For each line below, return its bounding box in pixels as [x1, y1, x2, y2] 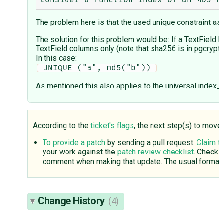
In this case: [36, 53, 77, 63]
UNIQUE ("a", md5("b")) [43, 64, 155, 72]
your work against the [43, 147, 117, 157]
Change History [38, 195, 107, 207]
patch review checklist [117, 147, 194, 157]
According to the [33, 121, 90, 131]
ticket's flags [90, 121, 134, 131]
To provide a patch [43, 138, 105, 148]
